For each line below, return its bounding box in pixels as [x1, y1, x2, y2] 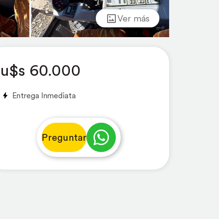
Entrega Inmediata [12, 90, 76, 100]
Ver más [117, 13, 150, 24]
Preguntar [42, 131, 87, 144]
